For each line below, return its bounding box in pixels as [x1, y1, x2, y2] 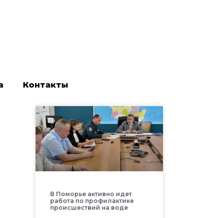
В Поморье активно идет [50, 190, 132, 198]
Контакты [22, 80, 68, 90]
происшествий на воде [50, 204, 128, 212]
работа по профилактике [50, 197, 134, 205]
